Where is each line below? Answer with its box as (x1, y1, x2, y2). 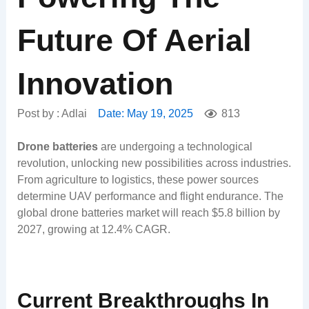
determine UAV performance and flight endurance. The (17, 190, 283, 203)
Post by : (17, 108, 61, 120)
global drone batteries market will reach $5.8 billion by (17, 207, 280, 219)
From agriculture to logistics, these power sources (17, 174, 259, 186)
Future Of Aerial (17, 23, 252, 59)
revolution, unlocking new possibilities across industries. (17, 157, 291, 170)
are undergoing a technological (97, 141, 252, 153)
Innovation (17, 66, 173, 102)
